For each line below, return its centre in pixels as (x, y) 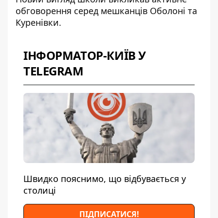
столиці (40, 190)
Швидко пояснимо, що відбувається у (105, 178)
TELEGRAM (54, 71)
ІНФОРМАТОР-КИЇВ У (85, 55)
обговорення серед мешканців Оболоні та (106, 10)
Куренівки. (38, 22)
